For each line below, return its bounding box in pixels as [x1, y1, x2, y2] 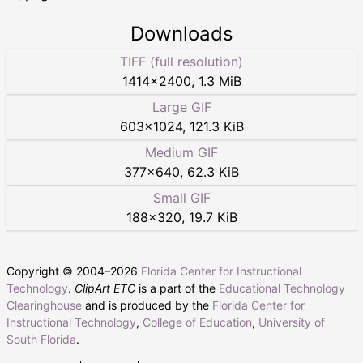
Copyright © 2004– [6, 264, 110, 279]
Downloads [130, 22, 233, 46]
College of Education [143, 315, 252, 330]
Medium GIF [145, 144, 218, 161]
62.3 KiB [187, 164, 239, 181]
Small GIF [152, 190, 211, 207]
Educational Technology [219, 281, 345, 296]
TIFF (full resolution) [120, 53, 243, 70]
